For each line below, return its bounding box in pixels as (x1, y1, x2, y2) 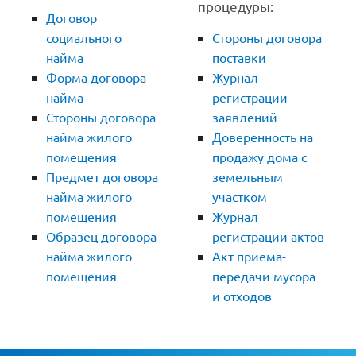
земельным (212, 168, 283, 185)
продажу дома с (212, 149, 307, 165)
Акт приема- (212, 248, 286, 265)
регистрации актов (212, 228, 324, 245)
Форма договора (46, 69, 146, 86)
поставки (212, 49, 266, 66)
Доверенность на (212, 129, 313, 145)
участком (212, 188, 267, 205)
